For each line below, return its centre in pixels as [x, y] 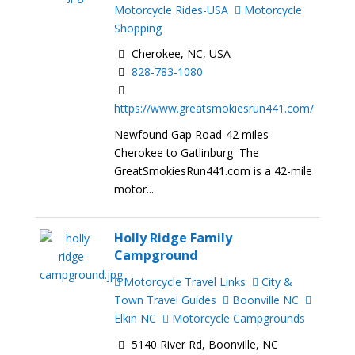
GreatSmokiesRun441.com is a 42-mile [214, 171]
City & [276, 282]
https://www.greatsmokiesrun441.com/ [214, 109]
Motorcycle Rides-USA [172, 10]
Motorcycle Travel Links [183, 282]
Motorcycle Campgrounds [237, 319]
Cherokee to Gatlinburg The [187, 153]
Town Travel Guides [166, 300]
